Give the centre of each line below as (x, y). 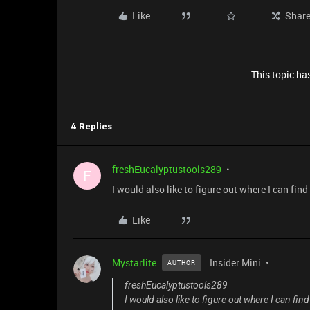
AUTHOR (182, 263)
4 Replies (91, 127)
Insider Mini (235, 263)
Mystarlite (134, 263)
